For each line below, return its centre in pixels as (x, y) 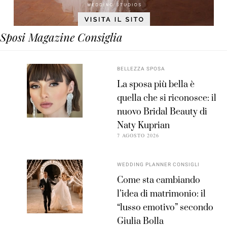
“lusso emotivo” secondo (165, 207)
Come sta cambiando (159, 180)
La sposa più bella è (156, 84)
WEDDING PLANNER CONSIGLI (159, 164)
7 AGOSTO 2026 (138, 135)
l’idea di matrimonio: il (162, 194)
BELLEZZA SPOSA (141, 69)
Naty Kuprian (144, 125)
